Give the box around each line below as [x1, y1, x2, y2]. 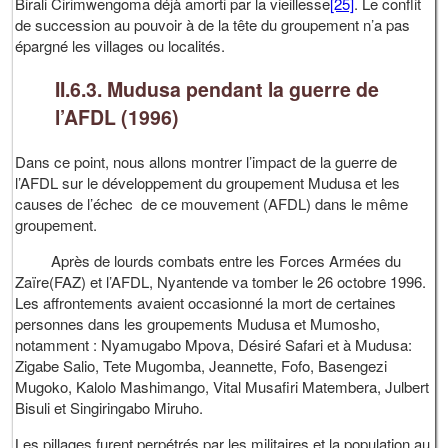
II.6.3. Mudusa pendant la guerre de [55, 75, 380, 104]
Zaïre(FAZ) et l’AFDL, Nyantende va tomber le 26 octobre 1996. [15, 270, 427, 292]
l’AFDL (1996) [55, 103, 180, 132]
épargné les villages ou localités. [15, 34, 226, 56]
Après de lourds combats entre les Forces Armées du [15, 249, 402, 271]
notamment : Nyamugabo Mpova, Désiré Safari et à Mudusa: [15, 333, 413, 355]
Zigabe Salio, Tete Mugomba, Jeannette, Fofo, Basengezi [15, 354, 388, 376]
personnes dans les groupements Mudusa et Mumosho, [15, 312, 381, 334]
